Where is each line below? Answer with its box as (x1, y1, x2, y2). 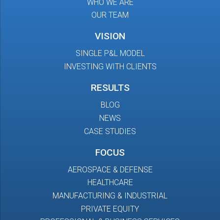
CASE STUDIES (84, 126, 136, 136)
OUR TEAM (91, 10, 129, 20)
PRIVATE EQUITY (81, 204, 139, 214)
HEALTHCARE (87, 178, 133, 188)
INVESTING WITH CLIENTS (63, 62, 157, 71)
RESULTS (90, 82, 130, 94)
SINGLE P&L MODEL (75, 49, 145, 58)
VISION (95, 30, 125, 42)
